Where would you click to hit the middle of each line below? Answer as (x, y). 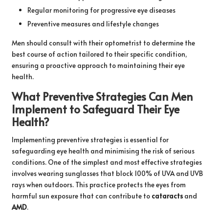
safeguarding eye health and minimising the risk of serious (103, 151)
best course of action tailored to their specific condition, (99, 54)
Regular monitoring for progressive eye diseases (101, 10)
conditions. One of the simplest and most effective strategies (107, 162)
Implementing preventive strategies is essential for (90, 139)
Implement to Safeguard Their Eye (96, 109)
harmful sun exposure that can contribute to (82, 196)
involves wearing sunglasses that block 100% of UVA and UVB (107, 173)
